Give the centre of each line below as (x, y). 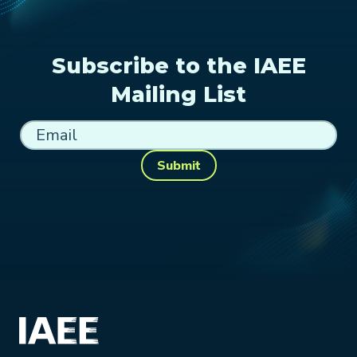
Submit (178, 165)
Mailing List (178, 95)
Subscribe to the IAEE (178, 66)
